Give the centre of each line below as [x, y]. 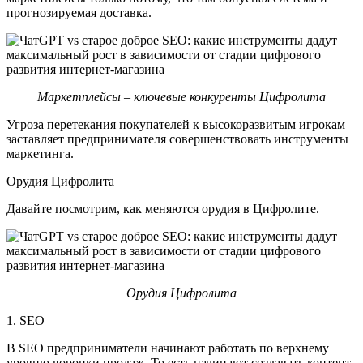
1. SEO [26, 320]
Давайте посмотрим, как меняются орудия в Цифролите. [163, 208]
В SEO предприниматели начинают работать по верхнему [168, 348]
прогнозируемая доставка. [81, 12]
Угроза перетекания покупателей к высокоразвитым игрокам [176, 124]
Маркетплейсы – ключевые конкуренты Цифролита [181, 96]
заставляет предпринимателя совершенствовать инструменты [177, 139]
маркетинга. [42, 153]
